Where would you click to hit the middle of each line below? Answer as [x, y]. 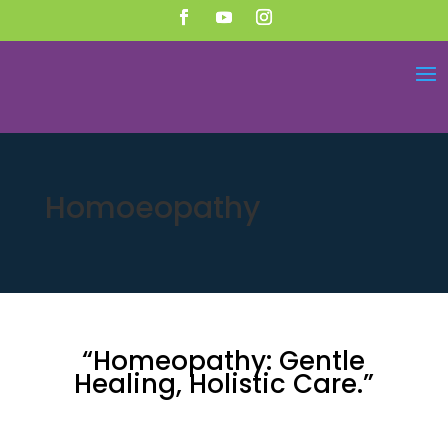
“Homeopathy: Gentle [224, 361]
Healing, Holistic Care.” [223, 384]
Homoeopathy [152, 208]
